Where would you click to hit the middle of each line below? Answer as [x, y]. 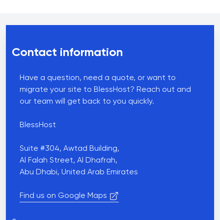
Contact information [67, 53]
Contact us [30, 31]
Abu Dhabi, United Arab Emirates [79, 172]
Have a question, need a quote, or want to [98, 78]
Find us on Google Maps [63, 196]
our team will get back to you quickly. [87, 102]
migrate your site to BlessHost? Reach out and [105, 90]
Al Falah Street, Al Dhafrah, [69, 161]
